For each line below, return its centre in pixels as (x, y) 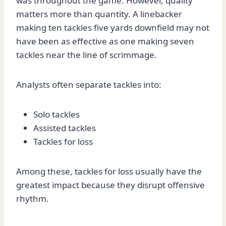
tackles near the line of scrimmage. (87, 55)
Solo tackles (56, 115)
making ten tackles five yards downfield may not (113, 28)
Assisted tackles (65, 128)
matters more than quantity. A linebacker (99, 14)
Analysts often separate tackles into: (89, 85)
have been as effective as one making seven (105, 41)
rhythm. (33, 199)
